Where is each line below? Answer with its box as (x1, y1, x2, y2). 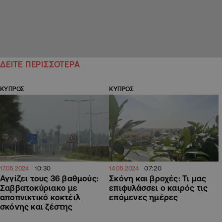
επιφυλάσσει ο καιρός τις (109, 183, 208, 192)
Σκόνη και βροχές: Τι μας (109, 173, 207, 183)
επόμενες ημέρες (109, 192, 178, 202)
